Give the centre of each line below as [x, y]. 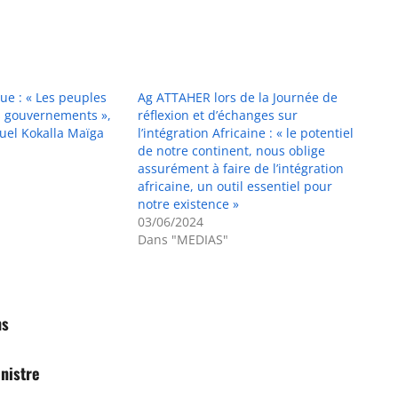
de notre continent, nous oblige [232, 150]
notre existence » [189, 203]
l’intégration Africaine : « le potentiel [246, 132]
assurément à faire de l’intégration [241, 168]
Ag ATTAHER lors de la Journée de [238, 97]
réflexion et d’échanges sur [218, 115]
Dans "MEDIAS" [183, 239]
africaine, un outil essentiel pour [235, 186]
